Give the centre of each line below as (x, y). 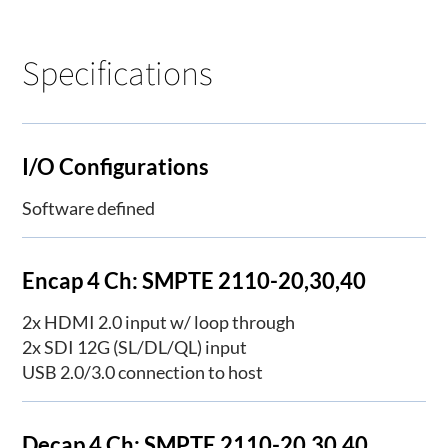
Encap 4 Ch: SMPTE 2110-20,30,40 (194, 281)
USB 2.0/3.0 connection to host (143, 372)
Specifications (118, 72)
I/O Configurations (116, 166)
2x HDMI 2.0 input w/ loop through (159, 322)
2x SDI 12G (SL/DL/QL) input (135, 347)
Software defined (89, 207)
